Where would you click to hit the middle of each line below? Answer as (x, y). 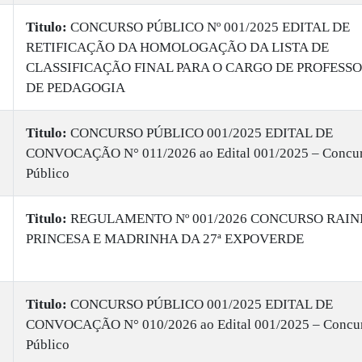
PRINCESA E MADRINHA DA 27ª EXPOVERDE (165, 239)
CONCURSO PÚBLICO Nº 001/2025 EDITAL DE (208, 27)
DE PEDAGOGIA (76, 88)
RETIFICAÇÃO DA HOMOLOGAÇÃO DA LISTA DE (177, 47)
